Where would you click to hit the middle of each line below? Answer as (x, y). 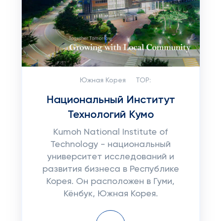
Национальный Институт (110, 100)
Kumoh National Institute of (110, 132)
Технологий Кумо (110, 115)
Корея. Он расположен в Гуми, (110, 182)
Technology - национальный (110, 145)
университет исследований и (110, 157)
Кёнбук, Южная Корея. (110, 194)
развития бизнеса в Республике (110, 169)
